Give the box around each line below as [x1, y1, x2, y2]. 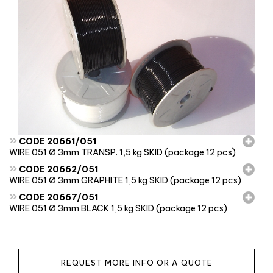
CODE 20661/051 [17, 135, 96, 147]
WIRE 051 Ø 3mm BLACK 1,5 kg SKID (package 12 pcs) [9, 202, 227, 214]
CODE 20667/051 [17, 191, 98, 203]
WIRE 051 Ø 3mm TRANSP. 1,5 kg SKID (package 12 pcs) [9, 146, 236, 158]
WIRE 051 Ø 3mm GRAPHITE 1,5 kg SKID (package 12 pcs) [9, 174, 241, 186]
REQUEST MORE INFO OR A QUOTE [60, 257, 213, 268]
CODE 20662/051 [17, 163, 98, 175]
